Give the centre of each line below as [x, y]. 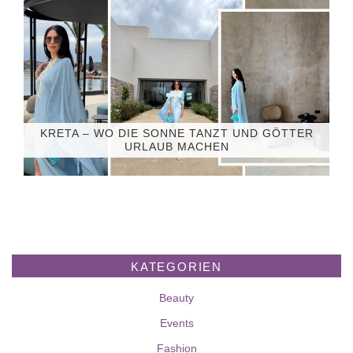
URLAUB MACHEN [176, 147]
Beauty [176, 297]
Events [176, 323]
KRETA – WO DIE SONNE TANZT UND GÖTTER [176, 134]
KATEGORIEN [176, 266]
